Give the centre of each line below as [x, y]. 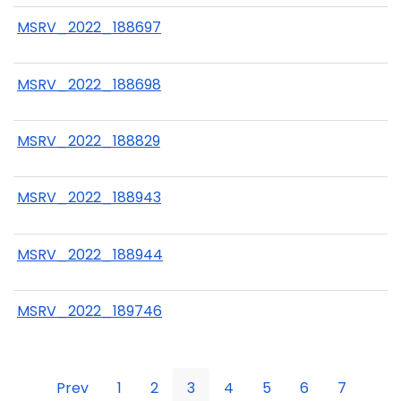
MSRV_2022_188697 [89, 28]
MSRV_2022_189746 [90, 311]
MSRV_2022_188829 [89, 141]
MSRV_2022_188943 [89, 198]
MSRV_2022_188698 [89, 84]
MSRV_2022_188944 [90, 254]
